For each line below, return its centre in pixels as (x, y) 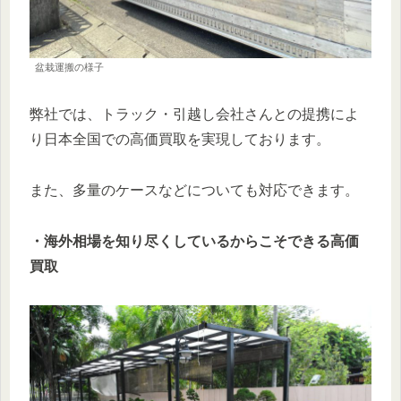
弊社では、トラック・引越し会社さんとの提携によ (194, 115)
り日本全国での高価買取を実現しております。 (180, 140)
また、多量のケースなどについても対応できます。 (194, 190)
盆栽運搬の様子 (69, 68)
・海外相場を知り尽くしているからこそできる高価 (194, 241)
